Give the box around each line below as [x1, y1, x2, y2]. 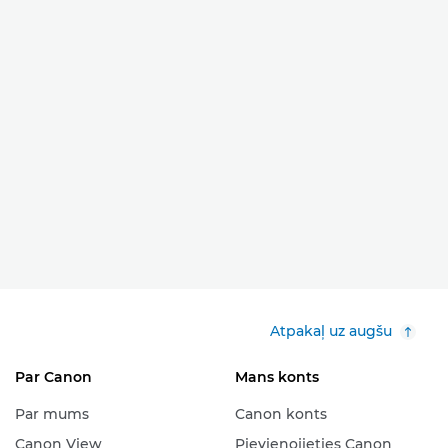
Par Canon [14, 368, 92, 386]
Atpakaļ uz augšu [270, 322, 392, 340]
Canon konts [234, 405, 327, 423]
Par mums [14, 405, 89, 423]
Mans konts [234, 368, 319, 386]
